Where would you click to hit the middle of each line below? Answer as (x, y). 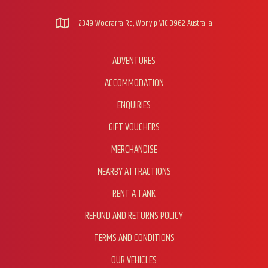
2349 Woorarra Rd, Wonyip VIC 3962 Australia (145, 23)
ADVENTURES (134, 61)
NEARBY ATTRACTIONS (134, 171)
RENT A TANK (134, 194)
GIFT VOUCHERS (134, 127)
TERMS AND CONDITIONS (134, 238)
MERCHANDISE (134, 149)
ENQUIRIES (134, 105)
